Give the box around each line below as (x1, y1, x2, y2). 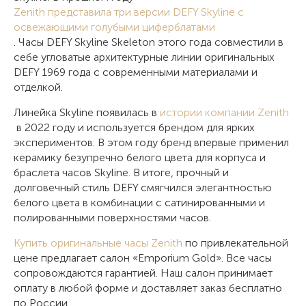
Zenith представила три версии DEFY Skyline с (14, 5, 244, 19)
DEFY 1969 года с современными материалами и (14, 66, 258, 79)
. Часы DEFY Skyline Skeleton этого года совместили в (14, 36, 283, 49)
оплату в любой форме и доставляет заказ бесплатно (14, 281, 282, 295)
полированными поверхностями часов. (14, 211, 211, 225)
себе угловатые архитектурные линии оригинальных (14, 51, 275, 64)
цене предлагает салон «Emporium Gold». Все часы (14, 251, 272, 265)
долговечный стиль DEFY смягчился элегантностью (14, 181, 272, 195)
